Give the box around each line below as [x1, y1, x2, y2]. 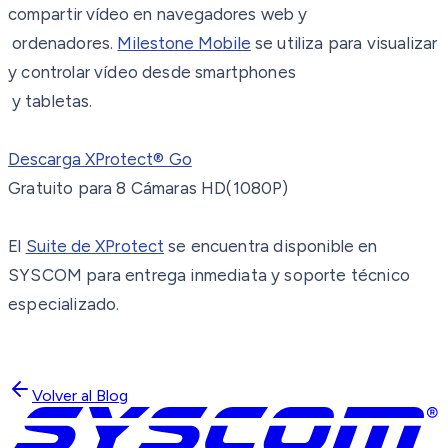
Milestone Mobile [117, 32, 251, 53]
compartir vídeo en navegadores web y [8, 3, 308, 24]
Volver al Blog [32, 385, 128, 405]
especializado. [8, 293, 120, 314]
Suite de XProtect [25, 235, 164, 256]
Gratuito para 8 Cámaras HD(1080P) [8, 177, 289, 198]
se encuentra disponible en [163, 235, 378, 256]
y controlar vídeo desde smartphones [8, 61, 296, 82]
